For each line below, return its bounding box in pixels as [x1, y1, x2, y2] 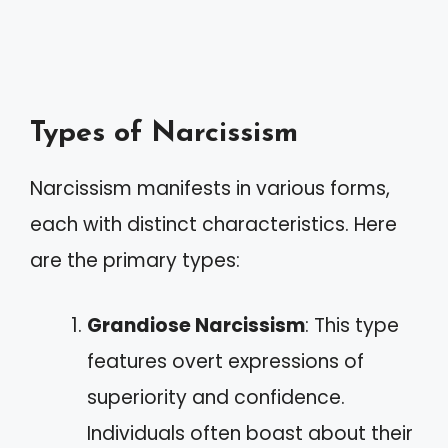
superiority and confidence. [87, 383, 345, 411]
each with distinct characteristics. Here [30, 211, 397, 238]
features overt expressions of [87, 347, 364, 375]
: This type [305, 311, 399, 339]
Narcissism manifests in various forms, [30, 175, 390, 202]
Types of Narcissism [30, 119, 298, 148]
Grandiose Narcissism [87, 311, 305, 339]
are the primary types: [30, 247, 240, 274]
